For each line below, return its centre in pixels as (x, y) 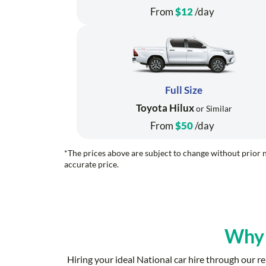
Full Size (184, 90)
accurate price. (91, 164)
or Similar (213, 109)
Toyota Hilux (165, 108)
